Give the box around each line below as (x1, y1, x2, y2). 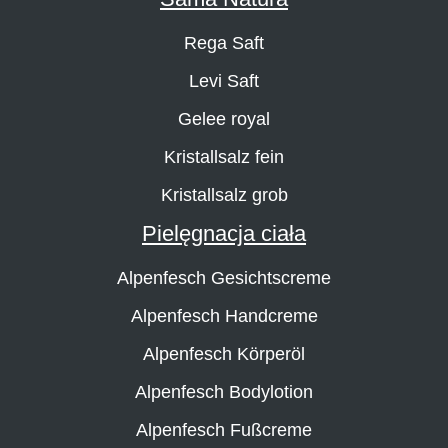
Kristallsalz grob (160, 184, 288, 205)
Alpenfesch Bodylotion (135, 381, 313, 402)
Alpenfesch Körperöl (143, 343, 305, 364)
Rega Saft (184, 32, 264, 53)
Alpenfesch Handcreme (130, 305, 318, 326)
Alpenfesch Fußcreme (136, 419, 312, 440)
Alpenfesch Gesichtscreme (117, 267, 331, 288)
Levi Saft (189, 70, 259, 91)
